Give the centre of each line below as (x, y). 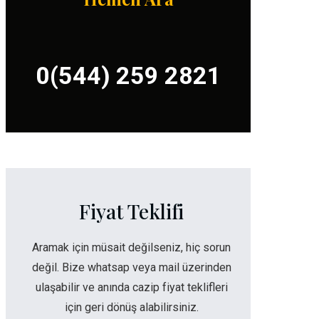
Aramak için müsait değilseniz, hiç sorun (131, 247)
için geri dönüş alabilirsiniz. (131, 307)
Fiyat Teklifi (131, 211)
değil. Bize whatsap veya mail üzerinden (131, 267)
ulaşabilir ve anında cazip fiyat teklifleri (131, 287)
